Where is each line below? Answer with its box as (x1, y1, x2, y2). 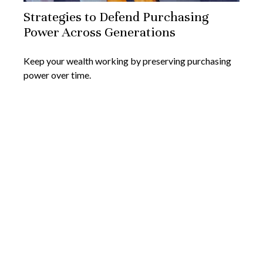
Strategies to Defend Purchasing (23, 8, 208, 25)
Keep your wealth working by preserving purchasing (23, 55, 231, 66)
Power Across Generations (23, 23, 176, 40)
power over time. (23, 69, 91, 80)
